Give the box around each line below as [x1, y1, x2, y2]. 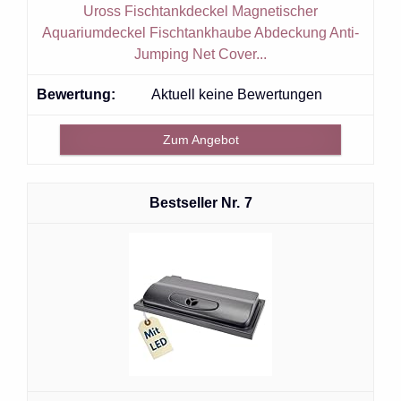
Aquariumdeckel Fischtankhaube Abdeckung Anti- [42, 24, 359, 40]
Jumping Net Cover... [134, 46, 267, 62]
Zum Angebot [162, 132, 239, 147]
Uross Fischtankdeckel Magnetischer [83, 3, 318, 19]
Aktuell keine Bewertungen [151, 86, 322, 102]
